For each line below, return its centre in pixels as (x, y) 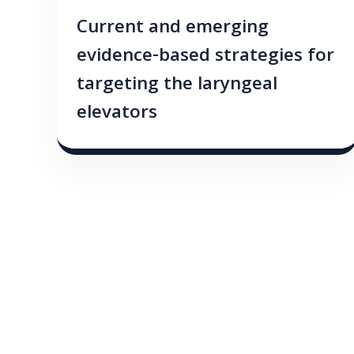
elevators (117, 114)
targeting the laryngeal (177, 85)
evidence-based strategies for (205, 57)
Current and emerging (173, 28)
